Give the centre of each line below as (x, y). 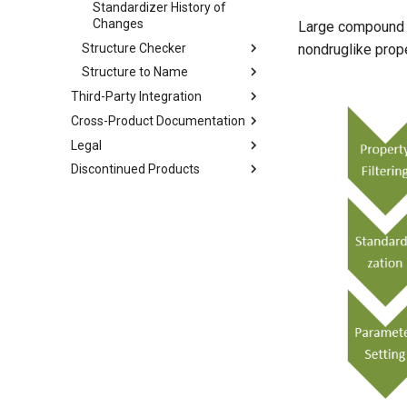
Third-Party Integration (136, 96)
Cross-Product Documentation (158, 120)
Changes (118, 23)
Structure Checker (134, 48)
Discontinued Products (135, 169)
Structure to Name (135, 72)
